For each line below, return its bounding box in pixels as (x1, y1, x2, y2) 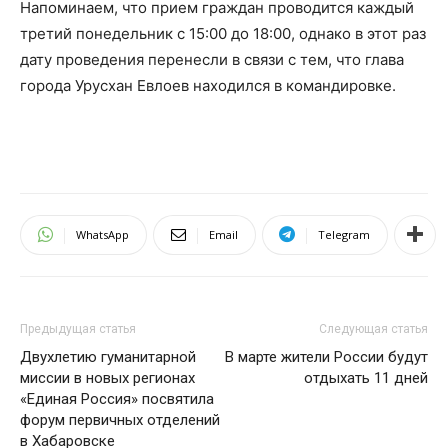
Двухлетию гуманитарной (20, 347, 196, 366)
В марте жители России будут (225, 347, 428, 366)
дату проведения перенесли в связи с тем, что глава (20, 49, 404, 69)
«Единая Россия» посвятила (20, 389, 214, 408)
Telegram (318, 226, 370, 242)
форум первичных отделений (20, 410, 220, 429)
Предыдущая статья (20, 321, 136, 336)
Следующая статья (319, 321, 428, 336)
